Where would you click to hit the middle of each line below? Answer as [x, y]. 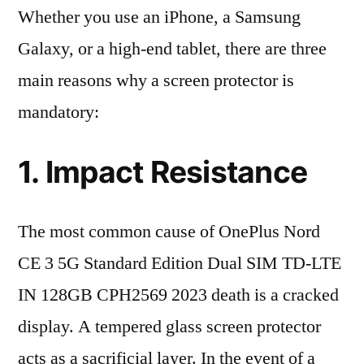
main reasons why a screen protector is [156, 80]
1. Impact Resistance [163, 172]
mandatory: [58, 112]
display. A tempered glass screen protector [169, 327]
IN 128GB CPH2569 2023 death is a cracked [178, 295]
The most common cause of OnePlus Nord [169, 232]
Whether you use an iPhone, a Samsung [159, 17]
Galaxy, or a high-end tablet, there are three [172, 49]
